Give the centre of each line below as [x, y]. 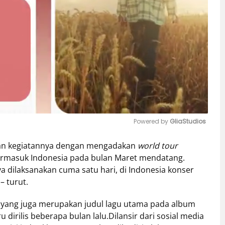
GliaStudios [188, 122]
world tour [158, 146]
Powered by [152, 122]
